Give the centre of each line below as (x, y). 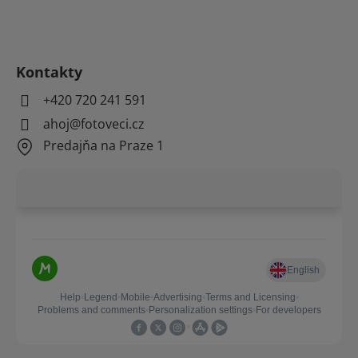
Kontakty (49, 72)
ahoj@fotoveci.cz (94, 123)
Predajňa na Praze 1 (103, 146)
